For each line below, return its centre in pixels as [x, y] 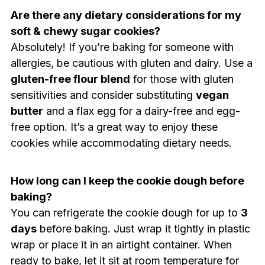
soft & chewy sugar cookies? [85, 31]
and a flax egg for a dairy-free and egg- [141, 111]
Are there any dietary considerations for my [126, 15]
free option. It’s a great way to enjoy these [114, 127]
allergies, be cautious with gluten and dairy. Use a [131, 63]
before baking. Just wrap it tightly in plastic [143, 228]
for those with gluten [182, 79]
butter [27, 111]
